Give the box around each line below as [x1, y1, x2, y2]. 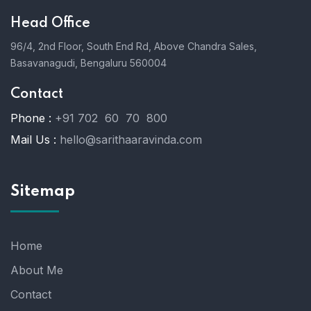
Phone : [10, 110, 51, 125]
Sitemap [10, 183, 75, 199]
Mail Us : [10, 132, 56, 146]
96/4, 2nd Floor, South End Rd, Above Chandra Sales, [10, 40, 257, 52]
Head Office [10, 16, 90, 31]
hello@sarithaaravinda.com [60, 132, 202, 146]
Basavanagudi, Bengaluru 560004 [10, 56, 167, 69]
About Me [10, 262, 63, 277]
